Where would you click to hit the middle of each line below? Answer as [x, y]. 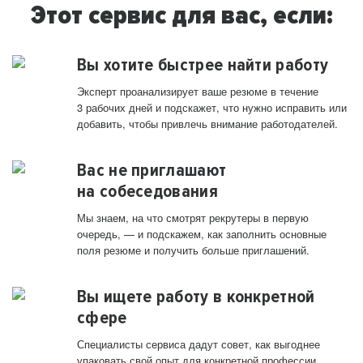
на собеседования [147, 192]
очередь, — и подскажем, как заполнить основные [202, 234]
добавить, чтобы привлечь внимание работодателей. [207, 124]
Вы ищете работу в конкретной [196, 297]
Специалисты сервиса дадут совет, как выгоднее [199, 344]
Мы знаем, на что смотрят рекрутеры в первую [193, 218]
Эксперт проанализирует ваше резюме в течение [198, 92]
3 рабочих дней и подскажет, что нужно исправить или [212, 108]
